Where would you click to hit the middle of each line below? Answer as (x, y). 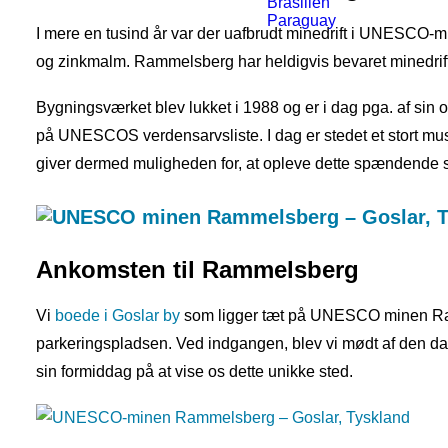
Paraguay (301, 20)
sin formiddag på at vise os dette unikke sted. (194, 371)
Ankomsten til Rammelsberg (197, 269)
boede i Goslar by (117, 315)
